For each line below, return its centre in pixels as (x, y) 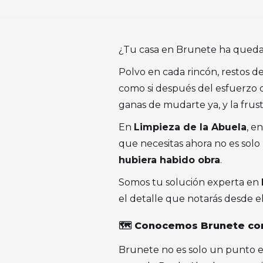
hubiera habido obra (169, 160)
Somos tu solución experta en (190, 182)
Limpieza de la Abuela (190, 127)
